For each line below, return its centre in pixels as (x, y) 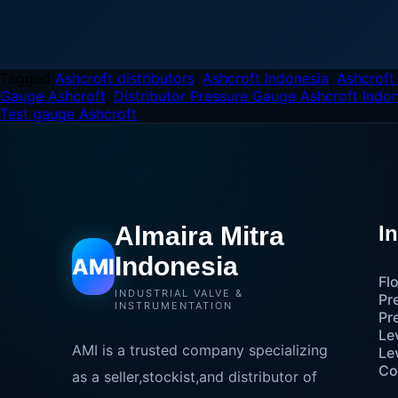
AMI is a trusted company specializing (199, 350)
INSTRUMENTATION (173, 306)
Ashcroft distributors (125, 78)
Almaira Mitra (199, 236)
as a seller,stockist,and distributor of (194, 377)
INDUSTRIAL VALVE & (179, 293)
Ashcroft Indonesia (266, 78)
